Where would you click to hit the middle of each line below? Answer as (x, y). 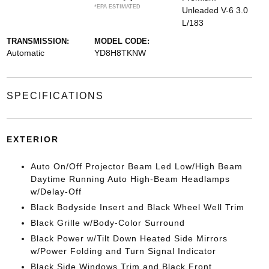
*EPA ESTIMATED (117, 7)
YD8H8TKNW (120, 53)
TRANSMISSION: (38, 41)
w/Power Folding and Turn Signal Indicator (123, 251)
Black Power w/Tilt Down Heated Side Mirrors (129, 238)
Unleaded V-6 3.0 (215, 10)
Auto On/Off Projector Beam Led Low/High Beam (136, 166)
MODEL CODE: (122, 41)
